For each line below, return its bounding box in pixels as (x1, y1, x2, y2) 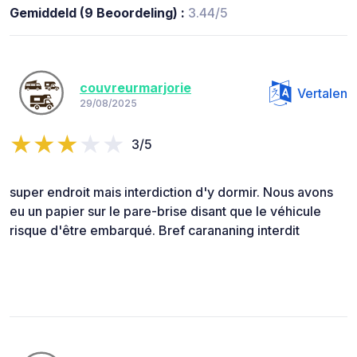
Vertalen (297, 85, 347, 102)
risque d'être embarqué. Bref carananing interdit (10, 222, 300, 239)
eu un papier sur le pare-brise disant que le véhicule (10, 203, 321, 220)
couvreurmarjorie (80, 79, 191, 96)
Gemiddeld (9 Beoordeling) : (10, 5, 188, 22)
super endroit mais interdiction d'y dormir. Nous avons (10, 184, 333, 201)
